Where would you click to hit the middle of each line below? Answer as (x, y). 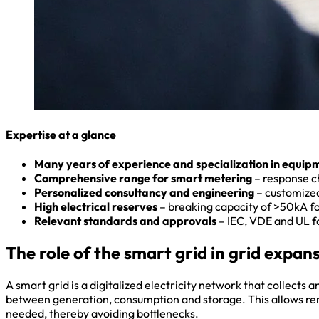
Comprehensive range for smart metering (143, 178)
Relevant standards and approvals (125, 221)
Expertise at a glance (61, 134)
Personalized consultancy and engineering (144, 193)
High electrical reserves (96, 207)
